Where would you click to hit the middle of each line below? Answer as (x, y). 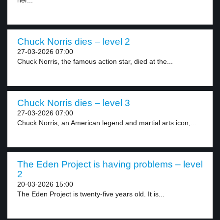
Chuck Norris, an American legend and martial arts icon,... (107, 123)
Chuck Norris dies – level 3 (74, 103)
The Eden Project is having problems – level (110, 164)
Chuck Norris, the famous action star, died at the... (95, 61)
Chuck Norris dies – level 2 (74, 41)
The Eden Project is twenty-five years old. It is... (91, 194)
